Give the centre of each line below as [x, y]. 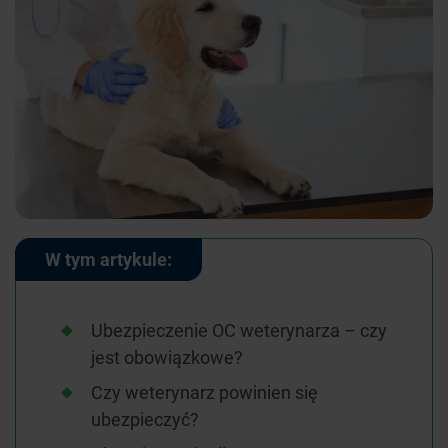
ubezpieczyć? [145, 419]
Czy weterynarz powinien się [204, 392]
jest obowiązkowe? [167, 357]
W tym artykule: [108, 259]
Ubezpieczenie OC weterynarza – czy [239, 330]
